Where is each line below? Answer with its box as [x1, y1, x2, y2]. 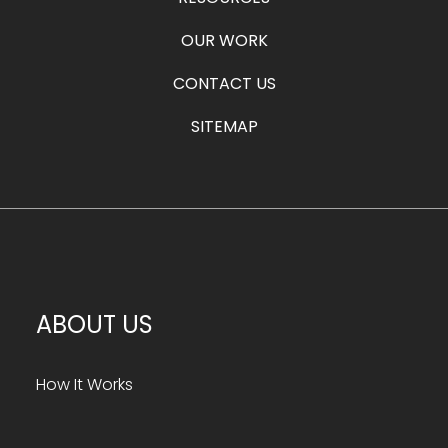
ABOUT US [35, 307, 153, 341]
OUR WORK [180, 28, 268, 52]
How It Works [35, 372, 133, 396]
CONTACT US [172, 71, 276, 95]
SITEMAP [190, 114, 258, 138]
